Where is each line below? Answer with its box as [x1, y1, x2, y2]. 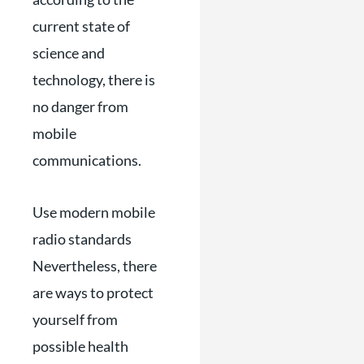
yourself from [32, 310, 118, 328]
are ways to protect [32, 284, 154, 301]
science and [32, 43, 105, 62]
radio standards [32, 230, 132, 248]
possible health [32, 337, 128, 355]
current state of [32, 16, 130, 35]
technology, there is [32, 70, 155, 89]
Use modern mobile [32, 203, 155, 221]
